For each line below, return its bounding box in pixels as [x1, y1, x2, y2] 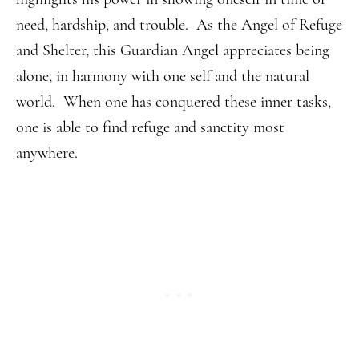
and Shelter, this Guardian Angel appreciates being [16, 41, 329, 60]
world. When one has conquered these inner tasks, [16, 92, 331, 111]
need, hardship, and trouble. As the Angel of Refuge [16, 15, 342, 34]
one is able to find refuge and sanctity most [16, 118, 284, 137]
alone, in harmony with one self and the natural [16, 67, 309, 86]
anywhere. [16, 143, 78, 163]
